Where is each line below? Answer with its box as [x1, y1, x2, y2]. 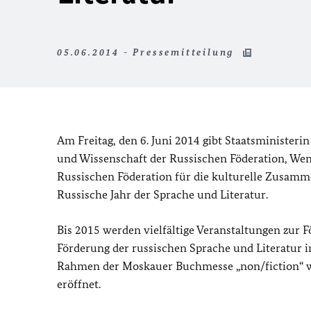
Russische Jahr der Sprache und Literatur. [57, 187, 268, 201]
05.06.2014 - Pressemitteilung [57, 47, 238, 58]
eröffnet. [57, 277, 101, 291]
